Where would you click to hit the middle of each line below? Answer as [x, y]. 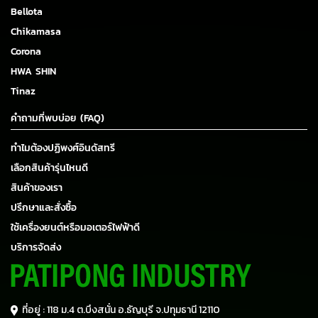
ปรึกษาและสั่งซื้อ [44, 208]
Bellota [27, 12]
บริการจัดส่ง [36, 247]
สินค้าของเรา [37, 188]
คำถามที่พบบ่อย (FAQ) [57, 118]
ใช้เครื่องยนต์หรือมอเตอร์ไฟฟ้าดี [75, 227]
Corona [26, 51]
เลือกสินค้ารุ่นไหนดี [49, 168]
